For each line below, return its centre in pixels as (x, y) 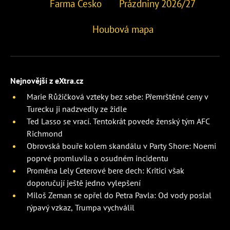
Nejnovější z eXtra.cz (47, 80)
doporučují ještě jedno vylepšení (84, 183)
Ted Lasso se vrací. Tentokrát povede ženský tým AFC (118, 121)
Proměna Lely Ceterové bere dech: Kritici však (106, 170)
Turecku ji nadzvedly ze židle (77, 109)
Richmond (45, 133)
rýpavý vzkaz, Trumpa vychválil (81, 207)
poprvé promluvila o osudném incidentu (98, 158)
